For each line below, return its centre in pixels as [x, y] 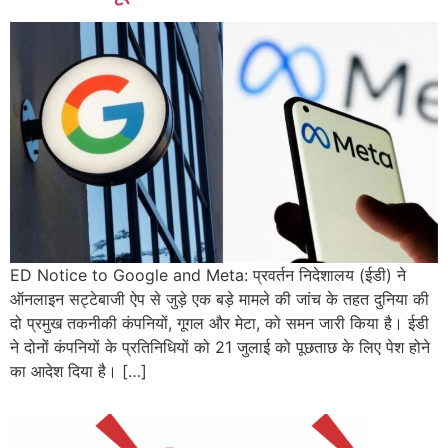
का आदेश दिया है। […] [78, 371]
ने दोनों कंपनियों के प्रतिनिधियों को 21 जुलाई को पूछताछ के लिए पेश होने [220, 347]
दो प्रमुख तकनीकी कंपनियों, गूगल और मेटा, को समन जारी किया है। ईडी [219, 323]
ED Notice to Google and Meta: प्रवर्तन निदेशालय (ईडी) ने [208, 275]
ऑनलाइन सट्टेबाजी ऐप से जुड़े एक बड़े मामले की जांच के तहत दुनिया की [219, 299]
